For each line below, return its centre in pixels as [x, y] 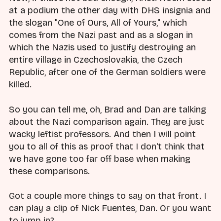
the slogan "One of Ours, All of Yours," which [98, 23]
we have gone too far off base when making [100, 159]
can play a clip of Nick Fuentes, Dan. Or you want [110, 208]
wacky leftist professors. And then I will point [102, 134]
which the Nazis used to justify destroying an [102, 48]
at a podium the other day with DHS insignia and [110, 11]
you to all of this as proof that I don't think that [107, 146]
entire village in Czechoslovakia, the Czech [96, 60]
